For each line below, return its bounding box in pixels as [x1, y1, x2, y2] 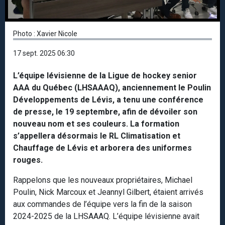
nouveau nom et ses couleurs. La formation [13, 119, 179, 129]
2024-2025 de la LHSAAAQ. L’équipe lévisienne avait [13, 211, 199, 221]
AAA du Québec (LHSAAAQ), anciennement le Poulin [13, 82, 211, 92]
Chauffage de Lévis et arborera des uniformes [13, 143, 192, 153]
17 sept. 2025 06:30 [13, 49, 75, 57]
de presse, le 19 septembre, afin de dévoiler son [13, 106, 197, 117]
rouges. [13, 155, 43, 165]
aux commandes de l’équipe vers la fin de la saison [13, 199, 192, 209]
